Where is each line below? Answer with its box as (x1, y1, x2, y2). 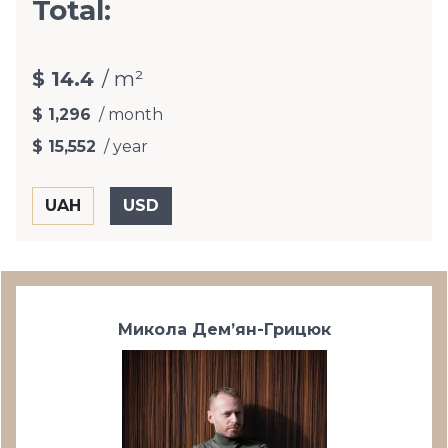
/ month (99, 105, 163, 124)
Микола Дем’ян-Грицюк (117, 320, 331, 339)
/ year (104, 137, 148, 156)
